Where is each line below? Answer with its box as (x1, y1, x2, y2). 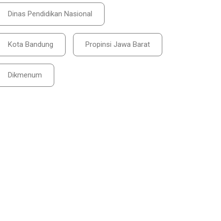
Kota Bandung (7, 40, 53, 49)
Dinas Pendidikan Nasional (7, 9, 92, 18)
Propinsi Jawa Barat (85, 40, 150, 49)
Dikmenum (7, 71, 42, 79)
